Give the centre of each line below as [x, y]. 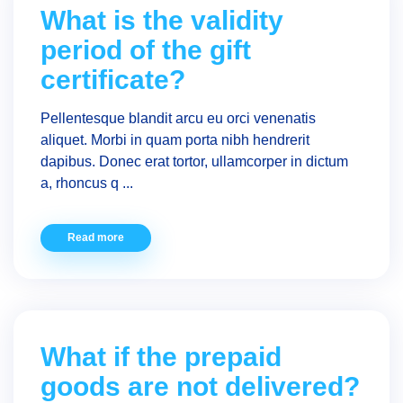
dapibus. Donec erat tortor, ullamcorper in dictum [194, 161]
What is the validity [162, 20]
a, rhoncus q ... [87, 183]
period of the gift [146, 50]
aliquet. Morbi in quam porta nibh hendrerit [175, 140]
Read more [96, 237]
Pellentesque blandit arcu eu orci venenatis [178, 118]
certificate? [113, 80]
